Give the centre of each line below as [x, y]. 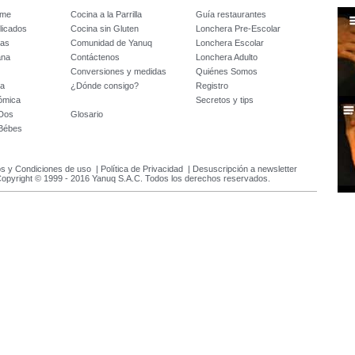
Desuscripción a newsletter [244, 169]
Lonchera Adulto [227, 57]
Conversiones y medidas [118, 71]
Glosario [87, 114]
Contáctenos [95, 57]
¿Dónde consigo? [105, 86]
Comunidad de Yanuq [111, 43]
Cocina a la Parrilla [106, 14]
